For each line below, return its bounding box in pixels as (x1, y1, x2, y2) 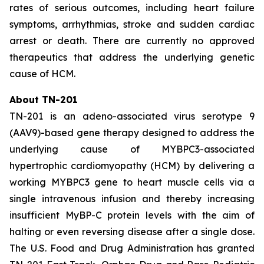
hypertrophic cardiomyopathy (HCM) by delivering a (9, 160, 255, 171)
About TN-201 (9, 94, 78, 105)
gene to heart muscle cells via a (89, 176, 255, 188)
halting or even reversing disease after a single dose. (9, 226, 255, 237)
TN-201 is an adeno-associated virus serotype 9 (9, 110, 255, 122)
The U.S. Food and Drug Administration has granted (9, 242, 255, 254)
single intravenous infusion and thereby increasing (9, 193, 255, 204)
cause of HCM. (9, 68, 75, 80)
